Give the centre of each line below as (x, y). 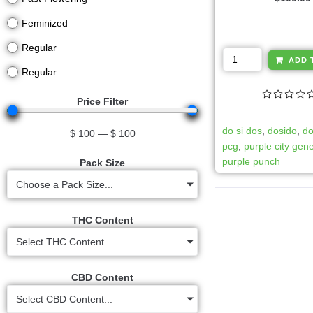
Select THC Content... (64, 242)
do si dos (242, 130)
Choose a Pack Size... (65, 184)
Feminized (45, 23)
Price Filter (103, 101)
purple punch (252, 161)
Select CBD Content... (64, 299)
